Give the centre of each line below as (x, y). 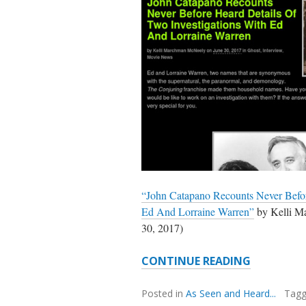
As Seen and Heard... (231, 293)
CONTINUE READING (196, 261)
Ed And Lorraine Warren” (198, 211)
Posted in (164, 293)
